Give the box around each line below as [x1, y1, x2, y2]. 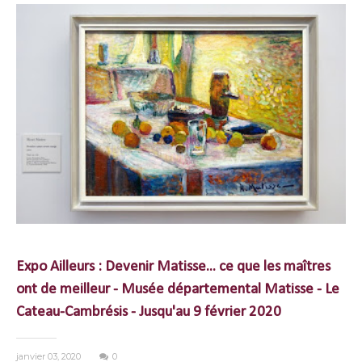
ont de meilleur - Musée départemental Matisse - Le [16, 282, 339, 297]
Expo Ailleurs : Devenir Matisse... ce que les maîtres [16, 259, 330, 275]
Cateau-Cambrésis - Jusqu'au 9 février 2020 [16, 305, 281, 320]
